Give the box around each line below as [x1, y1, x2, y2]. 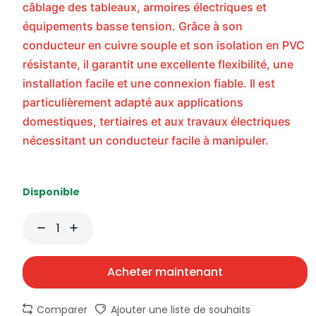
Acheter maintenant [107, 264, 223, 280]
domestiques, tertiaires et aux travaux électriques [23, 114, 291, 128]
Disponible [23, 185, 80, 199]
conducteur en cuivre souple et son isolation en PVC [23, 38, 305, 52]
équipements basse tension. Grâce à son [23, 19, 243, 33]
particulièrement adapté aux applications [23, 95, 243, 109]
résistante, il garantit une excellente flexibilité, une [23, 57, 293, 71]
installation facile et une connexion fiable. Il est [23, 76, 275, 90]
